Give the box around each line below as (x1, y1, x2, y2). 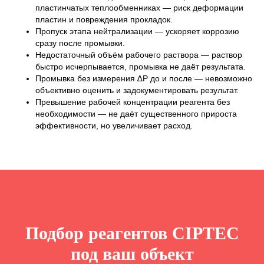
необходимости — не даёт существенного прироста (35, 109, 237, 119)
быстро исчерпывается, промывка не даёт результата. (35, 62, 246, 72)
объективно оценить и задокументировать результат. (35, 85, 239, 95)
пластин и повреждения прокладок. (35, 15, 173, 25)
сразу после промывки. (35, 38, 125, 48)
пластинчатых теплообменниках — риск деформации (35, 3, 243, 13)
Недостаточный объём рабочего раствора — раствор (35, 50, 242, 60)
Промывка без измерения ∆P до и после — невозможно (35, 74, 252, 84)
